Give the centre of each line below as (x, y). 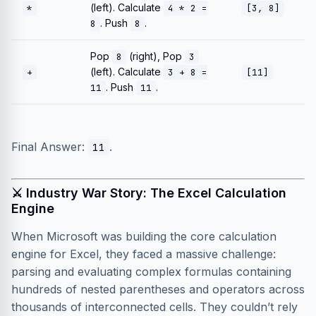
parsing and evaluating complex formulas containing (151, 272)
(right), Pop (156, 56)
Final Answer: (50, 147)
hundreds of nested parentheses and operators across (158, 289)
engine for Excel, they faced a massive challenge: (144, 254)
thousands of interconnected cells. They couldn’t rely (154, 307)
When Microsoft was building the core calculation (144, 236)
